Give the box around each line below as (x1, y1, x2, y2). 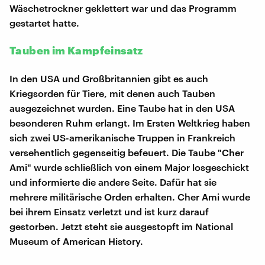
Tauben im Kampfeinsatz (9, 44, 143, 57)
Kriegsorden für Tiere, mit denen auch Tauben (9, 88, 215, 99)
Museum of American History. (9, 235, 143, 247)
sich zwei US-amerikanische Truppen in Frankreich (9, 132, 235, 143)
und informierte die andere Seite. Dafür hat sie (9, 176, 216, 188)
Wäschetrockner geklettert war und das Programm (9, 2, 237, 14)
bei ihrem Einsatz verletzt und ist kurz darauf (9, 206, 209, 217)
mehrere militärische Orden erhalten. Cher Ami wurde (9, 191, 250, 202)
